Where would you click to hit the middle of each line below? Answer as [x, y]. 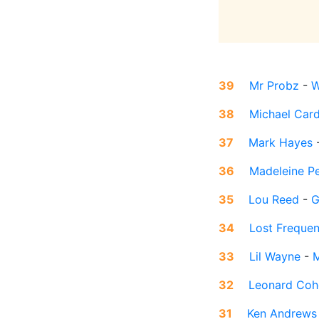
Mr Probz [274, 86]
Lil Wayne [275, 257]
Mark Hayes [281, 143]
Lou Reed [274, 200]
